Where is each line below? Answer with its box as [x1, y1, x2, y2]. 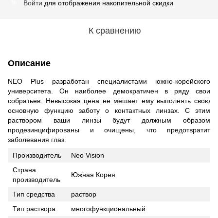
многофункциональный [71, 204, 145, 213]
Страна [13, 165, 36, 174]
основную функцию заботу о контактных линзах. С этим [8, 106, 210, 114]
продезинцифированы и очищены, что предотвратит [8, 126, 210, 134]
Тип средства [13, 190, 55, 198]
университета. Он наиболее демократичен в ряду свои [8, 87, 210, 95]
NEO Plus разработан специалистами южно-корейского [8, 77, 210, 85]
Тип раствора [13, 204, 55, 213]
